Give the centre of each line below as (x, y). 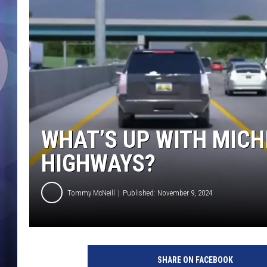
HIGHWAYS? (98, 164)
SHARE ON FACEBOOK (195, 260)
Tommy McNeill (91, 193)
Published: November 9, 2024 (167, 193)
